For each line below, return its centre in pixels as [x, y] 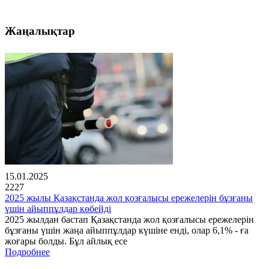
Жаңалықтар [40, 31]
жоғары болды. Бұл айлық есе [66, 241]
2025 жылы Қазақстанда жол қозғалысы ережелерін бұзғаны [129, 198]
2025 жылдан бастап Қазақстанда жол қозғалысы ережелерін [129, 220]
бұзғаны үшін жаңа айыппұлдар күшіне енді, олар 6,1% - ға [127, 231]
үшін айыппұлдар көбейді [58, 209]
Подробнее [27, 252]
